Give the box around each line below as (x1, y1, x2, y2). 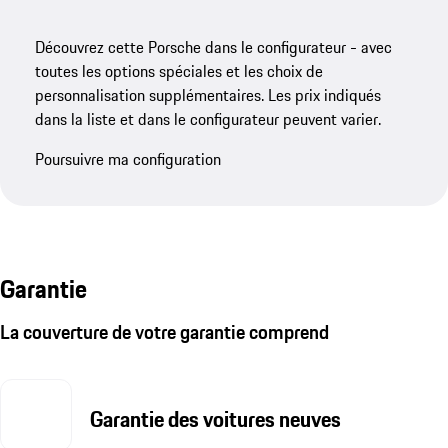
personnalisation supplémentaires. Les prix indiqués (35, 82, 382, 107)
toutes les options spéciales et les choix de (35, 58, 324, 83)
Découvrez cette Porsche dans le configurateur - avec (35, 34, 393, 59)
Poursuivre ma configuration (35, 146, 222, 171)
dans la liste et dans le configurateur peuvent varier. (35, 106, 382, 131)
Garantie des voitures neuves (89, 403, 341, 436)
